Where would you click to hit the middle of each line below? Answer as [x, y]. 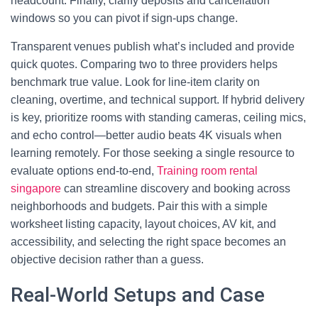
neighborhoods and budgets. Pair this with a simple [139, 206]
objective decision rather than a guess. [107, 259]
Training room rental [207, 171]
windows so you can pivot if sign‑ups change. [124, 18]
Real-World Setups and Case [138, 295]
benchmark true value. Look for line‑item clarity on [135, 82]
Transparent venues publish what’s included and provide [153, 46]
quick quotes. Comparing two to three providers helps [144, 64]
